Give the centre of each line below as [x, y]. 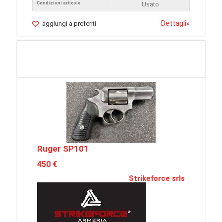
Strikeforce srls [157, 179]
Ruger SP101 [63, 149]
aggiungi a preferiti [69, 24]
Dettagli [174, 23]
